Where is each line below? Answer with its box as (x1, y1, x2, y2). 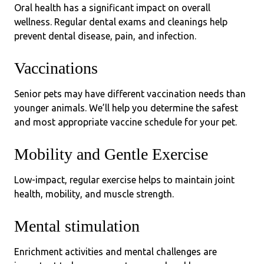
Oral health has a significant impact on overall (14, 2, 210, 13)
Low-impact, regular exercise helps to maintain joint (14, 174, 235, 185)
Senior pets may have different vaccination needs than (14, 88, 246, 99)
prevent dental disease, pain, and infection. (14, 30, 196, 41)
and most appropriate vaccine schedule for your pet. (14, 116, 237, 127)
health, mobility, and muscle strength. (14, 188, 174, 199)
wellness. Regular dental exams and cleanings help (14, 16, 227, 27)
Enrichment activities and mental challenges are (14, 246, 217, 257)
